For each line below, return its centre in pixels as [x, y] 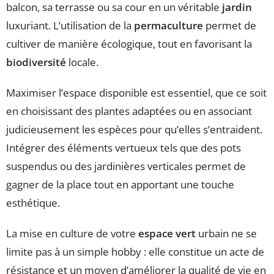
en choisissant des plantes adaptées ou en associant [129, 111]
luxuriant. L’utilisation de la [70, 26]
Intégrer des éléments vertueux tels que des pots [124, 148]
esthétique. [33, 203]
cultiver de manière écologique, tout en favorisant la [129, 44]
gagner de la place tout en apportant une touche [120, 185]
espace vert [167, 234]
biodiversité [36, 62]
